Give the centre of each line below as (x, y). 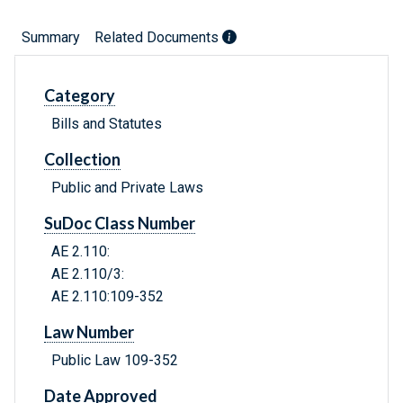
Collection (82, 160)
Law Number (89, 332)
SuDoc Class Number (120, 224)
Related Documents (158, 38)
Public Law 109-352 (115, 361)
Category (80, 96)
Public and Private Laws (127, 188)
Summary (51, 38)
